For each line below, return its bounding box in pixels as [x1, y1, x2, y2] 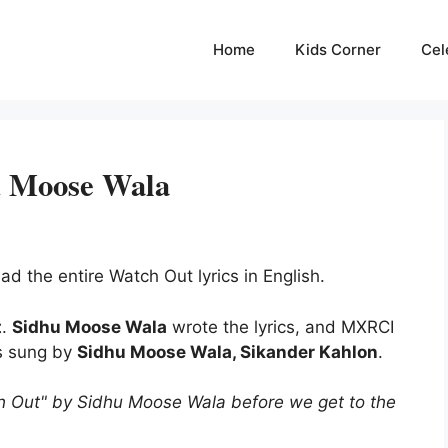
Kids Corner [295, 40, 381, 59]
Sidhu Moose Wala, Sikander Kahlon [77, 341, 378, 362]
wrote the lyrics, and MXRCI [167, 316, 394, 337]
